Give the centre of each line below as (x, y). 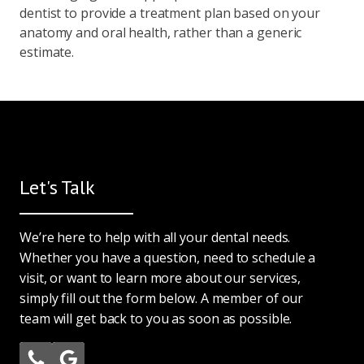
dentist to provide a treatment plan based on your (170, 13)
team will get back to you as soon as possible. (156, 318)
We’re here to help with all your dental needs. (155, 237)
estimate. (47, 52)
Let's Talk (57, 187)
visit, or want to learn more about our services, (160, 277)
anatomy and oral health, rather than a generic (161, 32)
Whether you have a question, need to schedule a (168, 257)
